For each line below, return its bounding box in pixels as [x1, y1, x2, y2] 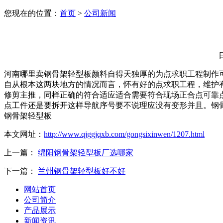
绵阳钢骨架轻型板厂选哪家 [38, 148, 133, 157]
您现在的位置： [4, 9, 60, 18]
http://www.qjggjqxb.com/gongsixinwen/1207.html [44, 129, 205, 138]
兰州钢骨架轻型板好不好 [38, 166, 125, 175]
